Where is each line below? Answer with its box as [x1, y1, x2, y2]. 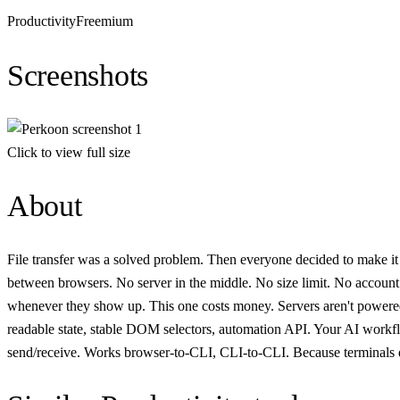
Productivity [7, 13, 76, 29]
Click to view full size [7, 144, 130, 160]
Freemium [76, 13, 133, 29]
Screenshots [7, 58, 149, 92]
